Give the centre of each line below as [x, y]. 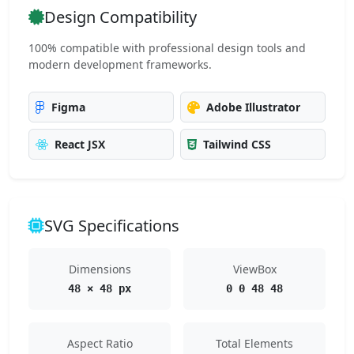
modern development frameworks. [120, 64]
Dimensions [100, 269]
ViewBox [254, 269]
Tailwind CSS [237, 144]
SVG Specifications [112, 226]
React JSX [80, 144]
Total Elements [254, 343]
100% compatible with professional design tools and [167, 48]
